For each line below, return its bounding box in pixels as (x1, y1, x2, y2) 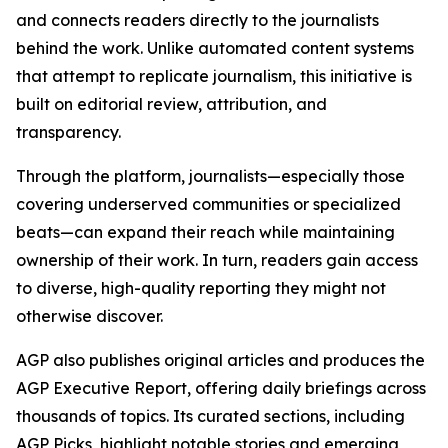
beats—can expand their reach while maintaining (16, 222, 395, 242)
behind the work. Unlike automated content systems (16, 38, 414, 58)
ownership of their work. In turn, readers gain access (16, 250, 418, 270)
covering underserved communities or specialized (16, 194, 401, 214)
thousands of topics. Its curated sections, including (16, 406, 405, 426)
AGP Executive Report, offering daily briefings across (16, 378, 426, 398)
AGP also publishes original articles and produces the (16, 350, 425, 370)
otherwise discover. (16, 306, 163, 326)
